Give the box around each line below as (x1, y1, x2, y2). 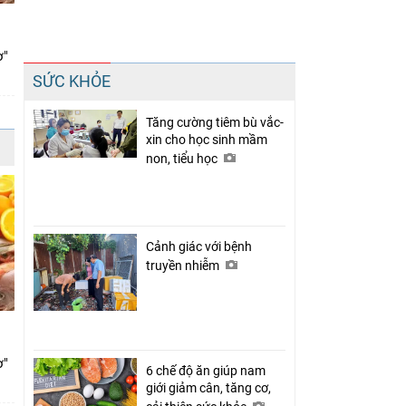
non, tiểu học (146, 150, 220, 166)
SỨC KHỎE (33, 71, 111, 91)
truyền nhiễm (146, 257, 222, 273)
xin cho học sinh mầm (146, 131, 267, 147)
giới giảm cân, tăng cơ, (146, 380, 271, 395)
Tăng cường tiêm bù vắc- (146, 114, 284, 130)
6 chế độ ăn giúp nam (146, 362, 266, 378)
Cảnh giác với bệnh (146, 238, 252, 254)
